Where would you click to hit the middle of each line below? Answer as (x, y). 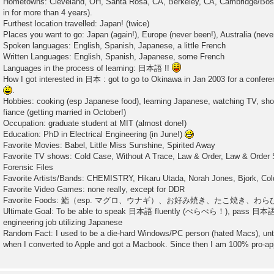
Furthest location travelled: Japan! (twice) (76, 23)
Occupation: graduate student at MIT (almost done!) (95, 123)
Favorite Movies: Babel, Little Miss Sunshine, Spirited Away (109, 145)
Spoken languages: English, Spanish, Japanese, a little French (114, 45)
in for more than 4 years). (48, 12)
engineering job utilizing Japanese (63, 222)
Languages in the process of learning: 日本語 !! (87, 68)
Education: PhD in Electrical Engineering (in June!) (94, 134)
